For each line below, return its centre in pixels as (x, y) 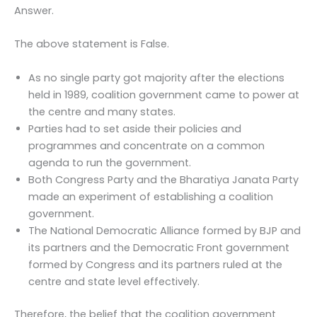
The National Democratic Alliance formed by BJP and (165, 230)
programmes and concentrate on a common (146, 145)
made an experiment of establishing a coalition (151, 196)
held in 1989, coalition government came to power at (164, 94)
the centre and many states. (102, 111)
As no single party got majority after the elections (156, 77)
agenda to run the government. (110, 162)
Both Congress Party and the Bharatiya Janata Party (163, 179)
